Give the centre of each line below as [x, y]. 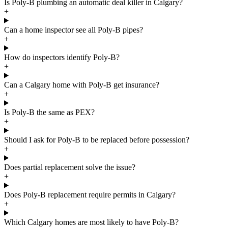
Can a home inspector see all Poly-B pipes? [74, 30]
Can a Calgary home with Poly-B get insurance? [82, 84]
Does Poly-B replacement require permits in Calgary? [90, 194]
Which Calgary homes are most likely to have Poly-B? [91, 222]
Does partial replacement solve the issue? [70, 167]
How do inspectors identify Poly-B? [62, 57]
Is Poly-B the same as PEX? [49, 112]
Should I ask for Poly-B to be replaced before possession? [97, 139]
